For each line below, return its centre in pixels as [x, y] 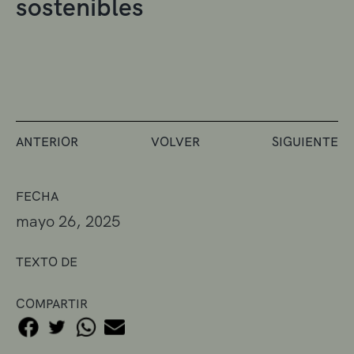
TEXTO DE [47, 262]
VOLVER [175, 141]
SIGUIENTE [305, 141]
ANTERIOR [47, 141]
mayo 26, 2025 [68, 221]
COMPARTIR [52, 303]
